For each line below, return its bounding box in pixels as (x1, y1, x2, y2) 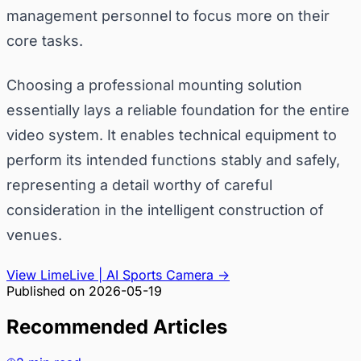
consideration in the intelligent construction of (6, 201, 324, 218)
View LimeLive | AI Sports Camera (6, 266, 214, 283)
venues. (6, 226, 62, 243)
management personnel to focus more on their (6, 6, 330, 24)
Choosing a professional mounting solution (6, 76, 302, 93)
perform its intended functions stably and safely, (6, 151, 340, 168)
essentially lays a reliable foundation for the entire (6, 101, 350, 118)
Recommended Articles (6, 314, 227, 338)
